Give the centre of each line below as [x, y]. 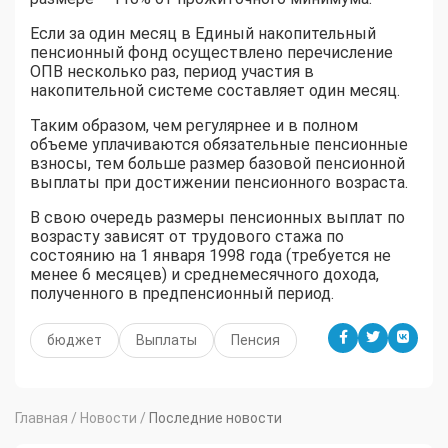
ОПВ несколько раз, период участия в [172, 71]
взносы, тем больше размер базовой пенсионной [217, 163]
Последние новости [215, 417]
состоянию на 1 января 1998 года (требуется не [210, 255]
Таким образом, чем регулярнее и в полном [194, 125]
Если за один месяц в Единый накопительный [203, 33]
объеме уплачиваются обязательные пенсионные [219, 144]
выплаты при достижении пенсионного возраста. [219, 182]
